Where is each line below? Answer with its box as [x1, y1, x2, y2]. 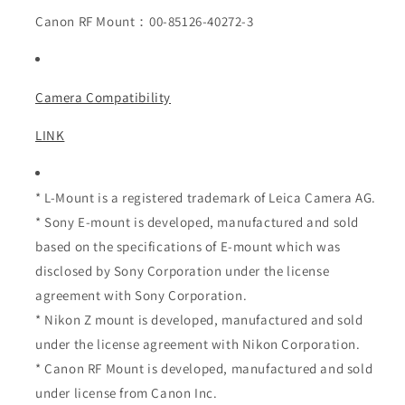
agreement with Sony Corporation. [35, 287, 248, 305]
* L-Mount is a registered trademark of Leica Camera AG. [35, 189, 376, 207]
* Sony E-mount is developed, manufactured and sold [35, 213, 360, 231]
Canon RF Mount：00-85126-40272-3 [35, 13, 254, 31]
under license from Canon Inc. [35, 384, 218, 402]
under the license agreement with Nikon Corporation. [35, 335, 361, 353]
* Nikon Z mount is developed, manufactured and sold [35, 311, 363, 329]
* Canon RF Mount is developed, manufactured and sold [35, 360, 373, 378]
